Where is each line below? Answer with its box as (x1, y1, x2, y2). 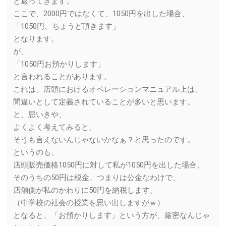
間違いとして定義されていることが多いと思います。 (13, 97, 195, 106)
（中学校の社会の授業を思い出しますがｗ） (13, 198, 164, 207)
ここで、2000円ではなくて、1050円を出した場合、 (13, 9, 189, 18)
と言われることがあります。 (13, 72, 111, 81)
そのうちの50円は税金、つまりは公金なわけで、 (13, 173, 180, 182)
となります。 (13, 34, 59, 43)
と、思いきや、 (13, 109, 66, 119)
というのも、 (13, 147, 59, 157)
